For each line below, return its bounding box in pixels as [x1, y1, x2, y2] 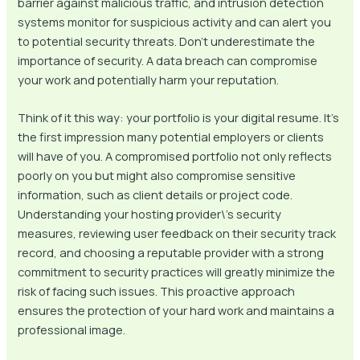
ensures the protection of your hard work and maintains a [18, 302, 335, 319]
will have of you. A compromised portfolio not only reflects [18, 148, 333, 165]
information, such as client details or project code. [18, 186, 293, 203]
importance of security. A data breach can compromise [18, 51, 318, 68]
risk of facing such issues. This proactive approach [18, 283, 296, 300]
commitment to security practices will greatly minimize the [18, 264, 336, 280]
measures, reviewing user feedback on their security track [18, 225, 337, 242]
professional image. [18, 321, 126, 338]
